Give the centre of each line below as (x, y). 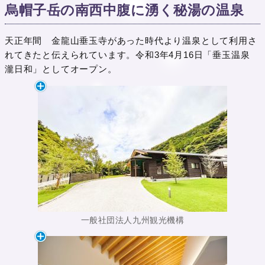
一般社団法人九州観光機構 (132, 221)
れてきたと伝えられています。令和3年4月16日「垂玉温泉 (127, 55)
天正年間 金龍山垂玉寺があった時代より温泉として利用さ (131, 41)
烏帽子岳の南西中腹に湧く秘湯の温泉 (125, 11)
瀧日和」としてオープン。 (61, 69)
